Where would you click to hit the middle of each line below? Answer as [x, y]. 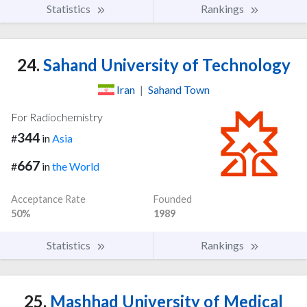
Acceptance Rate [48, 199]
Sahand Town [179, 89]
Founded [173, 199]
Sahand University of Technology [165, 64]
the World [76, 166]
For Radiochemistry [57, 116]
